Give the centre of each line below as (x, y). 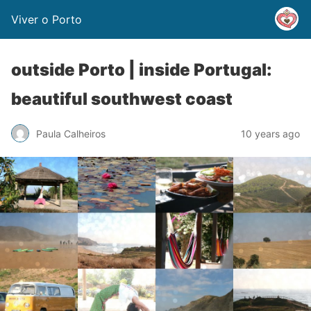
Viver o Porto (47, 19)
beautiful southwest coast (122, 99)
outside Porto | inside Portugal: (142, 70)
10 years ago (270, 133)
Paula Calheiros (71, 133)
